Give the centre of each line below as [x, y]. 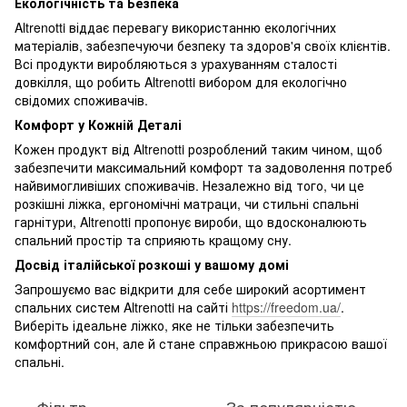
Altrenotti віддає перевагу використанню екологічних [175, 28]
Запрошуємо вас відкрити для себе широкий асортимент [190, 289]
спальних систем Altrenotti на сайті [123, 308]
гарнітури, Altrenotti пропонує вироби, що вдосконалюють [191, 222]
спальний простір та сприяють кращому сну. [153, 240]
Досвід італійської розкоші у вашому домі [152, 265]
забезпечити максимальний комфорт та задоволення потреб [203, 168]
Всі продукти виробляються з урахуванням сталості [176, 64]
